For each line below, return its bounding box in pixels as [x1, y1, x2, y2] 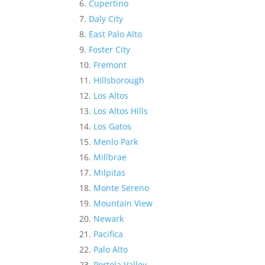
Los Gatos [93, 121, 132, 132]
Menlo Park [93, 136, 138, 148]
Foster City [89, 44, 131, 56]
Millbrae [93, 151, 127, 163]
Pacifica [93, 228, 124, 240]
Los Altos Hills [93, 105, 148, 117]
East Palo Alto [89, 28, 143, 40]
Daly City [89, 13, 124, 25]
